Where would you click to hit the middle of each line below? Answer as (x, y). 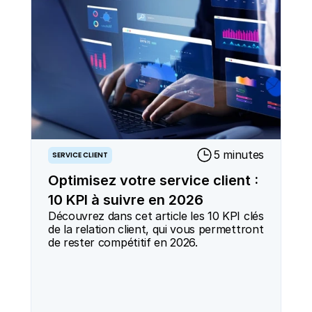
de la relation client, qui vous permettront (156, 229)
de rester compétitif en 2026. (123, 242)
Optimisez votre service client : (153, 180)
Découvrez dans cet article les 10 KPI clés (156, 216)
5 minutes (238, 155)
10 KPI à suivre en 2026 (126, 200)
